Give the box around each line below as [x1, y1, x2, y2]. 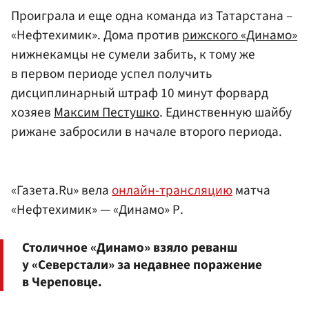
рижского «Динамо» [182, 25, 297, 45]
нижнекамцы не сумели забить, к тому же [11, 44, 255, 64]
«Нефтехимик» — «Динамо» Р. [11, 200, 183, 220]
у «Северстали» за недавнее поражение [22, 255, 262, 275]
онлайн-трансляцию [112, 181, 232, 201]
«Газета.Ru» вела [11, 181, 112, 201]
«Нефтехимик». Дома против [11, 25, 182, 45]
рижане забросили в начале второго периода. [11, 121, 282, 141]
